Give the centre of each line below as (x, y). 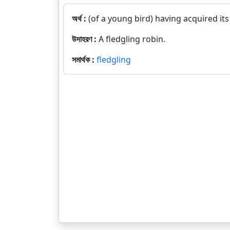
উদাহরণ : (85, 39)
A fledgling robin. (132, 39)
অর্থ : (80, 18)
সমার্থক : (84, 60)
